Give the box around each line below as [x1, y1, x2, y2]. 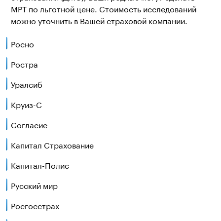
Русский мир [10, 179, 58, 191]
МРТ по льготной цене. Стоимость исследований [10, 2, 196, 14]
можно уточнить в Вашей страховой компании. [10, 14, 187, 26]
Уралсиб [10, 77, 42, 90]
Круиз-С [10, 98, 42, 110]
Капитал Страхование [10, 138, 94, 150]
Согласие [10, 118, 47, 130]
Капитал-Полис [10, 158, 69, 171]
